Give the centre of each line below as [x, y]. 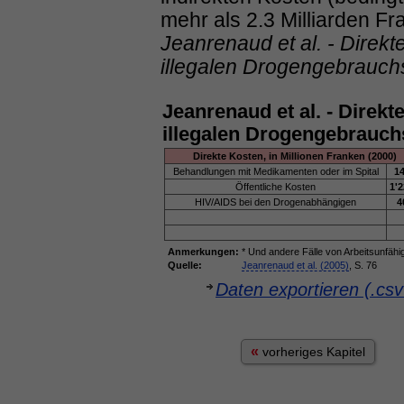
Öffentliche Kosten [275, 187]
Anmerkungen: [203, 252]
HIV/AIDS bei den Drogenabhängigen [275, 202]
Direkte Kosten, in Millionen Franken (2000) [295, 156]
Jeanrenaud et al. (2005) [295, 265]
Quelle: [185, 265]
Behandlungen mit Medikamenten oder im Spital [275, 171]
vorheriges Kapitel [312, 352]
